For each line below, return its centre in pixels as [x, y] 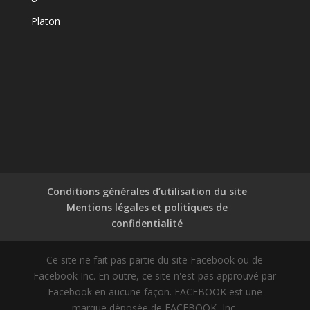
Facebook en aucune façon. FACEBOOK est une [155, 291]
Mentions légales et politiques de [147, 207]
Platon [45, 21]
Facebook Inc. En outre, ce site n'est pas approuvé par [155, 275]
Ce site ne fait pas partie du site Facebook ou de [155, 259]
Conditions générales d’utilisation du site [147, 191]
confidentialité [147, 223]
